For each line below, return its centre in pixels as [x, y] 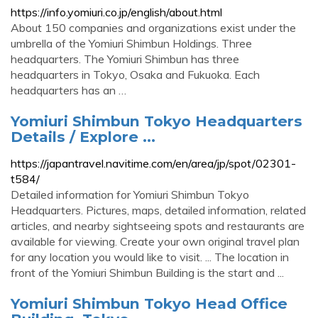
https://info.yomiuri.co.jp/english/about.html [116, 12]
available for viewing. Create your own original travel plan [155, 241]
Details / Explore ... [83, 137]
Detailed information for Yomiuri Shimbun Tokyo [130, 194]
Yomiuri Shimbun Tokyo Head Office [149, 303]
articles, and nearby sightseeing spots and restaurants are [158, 226]
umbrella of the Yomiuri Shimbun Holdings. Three [131, 43]
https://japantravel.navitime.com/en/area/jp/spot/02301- [153, 163]
